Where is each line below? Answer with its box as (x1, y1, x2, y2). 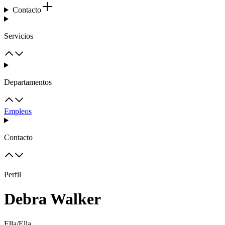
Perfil (4, 170, 21, 179)
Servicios (4, 32, 33, 40)
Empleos (4, 107, 32, 116)
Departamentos (4, 78, 52, 86)
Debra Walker (4, 190, 101, 208)
